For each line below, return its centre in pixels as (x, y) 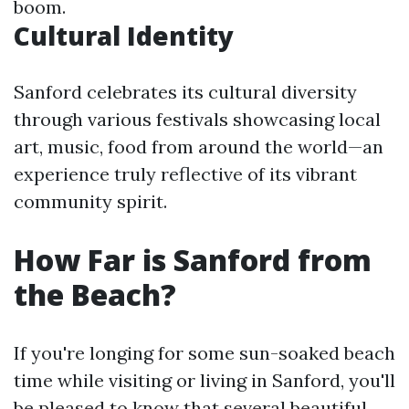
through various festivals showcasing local (197, 119)
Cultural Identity (124, 36)
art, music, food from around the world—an (199, 147)
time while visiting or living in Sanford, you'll (204, 380)
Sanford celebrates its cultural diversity (185, 92)
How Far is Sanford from (193, 260)
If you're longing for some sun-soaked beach (204, 353)
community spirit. (90, 201)
